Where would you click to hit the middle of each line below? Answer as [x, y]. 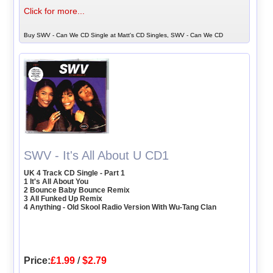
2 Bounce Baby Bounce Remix [77, 190]
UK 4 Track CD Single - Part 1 [75, 173]
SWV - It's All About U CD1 [97, 155]
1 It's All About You [56, 181]
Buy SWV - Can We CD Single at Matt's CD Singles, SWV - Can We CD [124, 35]
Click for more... [55, 11]
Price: [37, 260]
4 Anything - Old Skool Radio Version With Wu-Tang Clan [120, 207]
